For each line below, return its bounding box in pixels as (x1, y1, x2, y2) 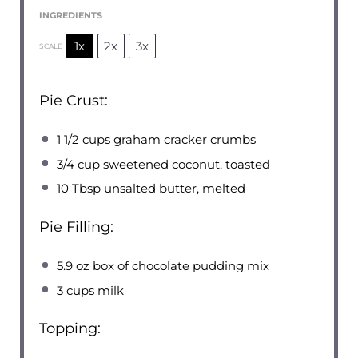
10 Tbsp (57, 181, 101, 197)
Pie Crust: (38, 91, 108, 109)
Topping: (38, 320, 101, 338)
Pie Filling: (38, 217, 113, 236)
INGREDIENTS (38, 10, 102, 22)
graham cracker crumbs (110, 132, 257, 148)
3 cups (57, 282, 95, 298)
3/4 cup (57, 156, 101, 172)
